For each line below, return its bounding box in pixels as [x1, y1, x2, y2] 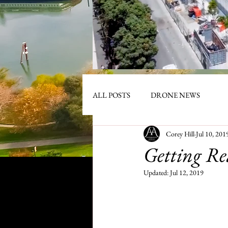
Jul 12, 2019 [170, 168, 204, 177]
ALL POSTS [93, 90, 130, 100]
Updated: [144, 168, 170, 177]
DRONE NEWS [151, 90, 200, 100]
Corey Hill [166, 129, 194, 138]
